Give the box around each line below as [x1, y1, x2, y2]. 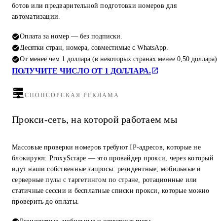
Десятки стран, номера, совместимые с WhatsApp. [20, 43, 168, 52]
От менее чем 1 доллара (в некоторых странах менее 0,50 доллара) [20, 55, 217, 63]
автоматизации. [12, 13, 61, 21]
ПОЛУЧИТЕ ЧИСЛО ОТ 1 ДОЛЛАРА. [12, 67, 151, 75]
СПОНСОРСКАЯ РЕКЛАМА [25, 92, 120, 99]
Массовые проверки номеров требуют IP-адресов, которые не [12, 144, 201, 151]
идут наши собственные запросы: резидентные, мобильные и [12, 165, 201, 173]
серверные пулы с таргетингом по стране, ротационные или [12, 176, 197, 184]
